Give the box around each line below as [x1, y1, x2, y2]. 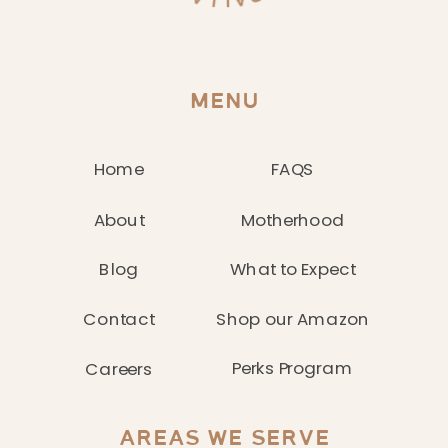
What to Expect [229, 256, 356, 280]
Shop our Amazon [215, 306, 370, 331]
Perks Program [232, 355, 353, 380]
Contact [83, 306, 155, 331]
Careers [85, 356, 153, 381]
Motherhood [240, 207, 345, 231]
